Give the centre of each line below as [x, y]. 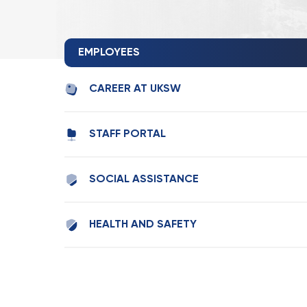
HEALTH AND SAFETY [143, 225]
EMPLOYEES [109, 53]
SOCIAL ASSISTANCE [144, 180]
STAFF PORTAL [127, 134]
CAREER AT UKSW [135, 89]
